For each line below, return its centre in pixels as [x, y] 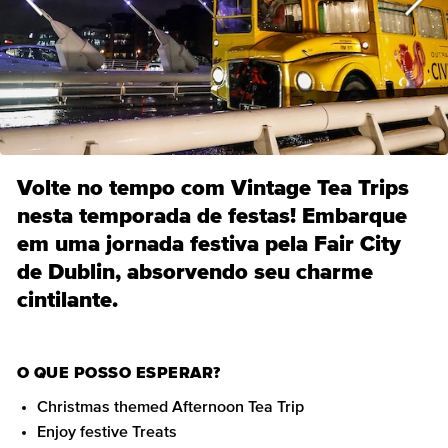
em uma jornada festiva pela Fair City [209, 245]
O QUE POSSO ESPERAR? [119, 373]
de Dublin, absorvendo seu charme [195, 273]
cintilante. [67, 301]
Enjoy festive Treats [107, 432]
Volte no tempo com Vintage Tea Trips [213, 189]
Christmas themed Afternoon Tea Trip [170, 407]
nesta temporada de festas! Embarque [212, 217]
